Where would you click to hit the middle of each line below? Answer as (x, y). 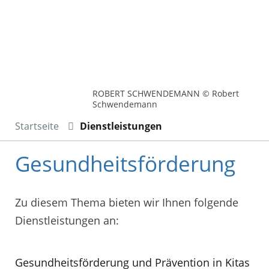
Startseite (37, 126)
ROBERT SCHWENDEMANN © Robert (166, 93)
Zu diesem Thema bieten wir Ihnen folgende (127, 202)
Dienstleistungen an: (67, 220)
